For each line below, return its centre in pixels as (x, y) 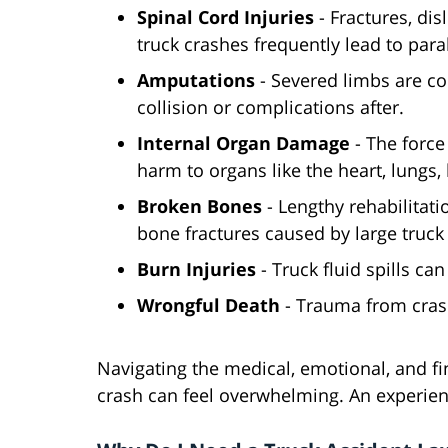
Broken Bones (199, 206)
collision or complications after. (270, 107)
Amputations (198, 80)
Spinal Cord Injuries (225, 17)
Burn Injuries (196, 269)
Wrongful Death (208, 305)
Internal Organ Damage (243, 143)
